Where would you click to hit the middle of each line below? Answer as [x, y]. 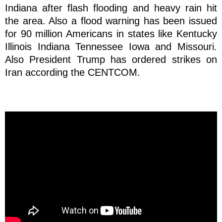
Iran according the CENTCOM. [73, 72]
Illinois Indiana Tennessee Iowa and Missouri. [111, 46]
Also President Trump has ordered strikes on [111, 59]
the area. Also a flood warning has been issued [111, 21]
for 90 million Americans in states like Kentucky [111, 33]
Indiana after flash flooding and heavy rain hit [111, 8]
